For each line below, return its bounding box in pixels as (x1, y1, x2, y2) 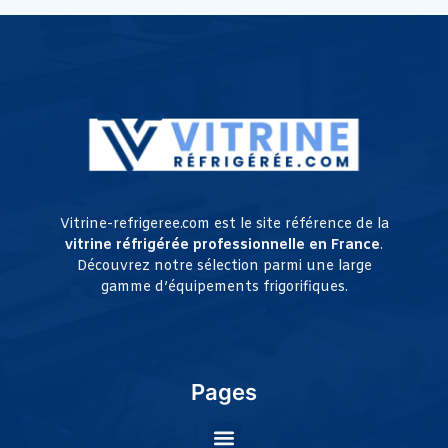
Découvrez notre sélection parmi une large (76, 256, 372, 276)
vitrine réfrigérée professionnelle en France (65, 235, 380, 255)
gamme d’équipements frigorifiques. (100, 277, 348, 297)
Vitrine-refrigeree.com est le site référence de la (59, 214, 389, 234)
